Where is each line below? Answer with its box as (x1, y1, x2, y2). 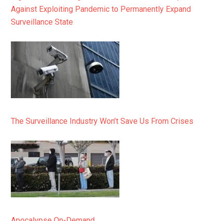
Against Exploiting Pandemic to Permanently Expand (11, 4, 191, 14)
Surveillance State (11, 17, 74, 27)
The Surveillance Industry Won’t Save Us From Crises (11, 116, 194, 126)
